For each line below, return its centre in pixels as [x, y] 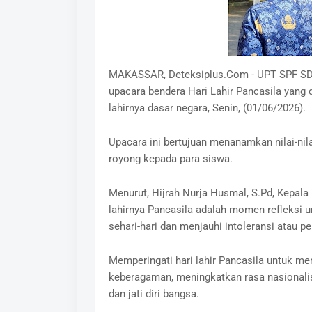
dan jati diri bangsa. [154, 294]
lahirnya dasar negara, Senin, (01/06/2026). [208, 108]
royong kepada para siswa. [170, 159]
